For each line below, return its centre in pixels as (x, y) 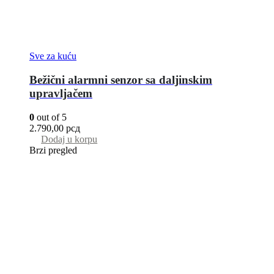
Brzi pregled (53, 150)
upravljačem (61, 94)
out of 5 (50, 117)
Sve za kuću (53, 56)
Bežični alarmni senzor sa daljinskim (121, 80)
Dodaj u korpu (69, 139)
